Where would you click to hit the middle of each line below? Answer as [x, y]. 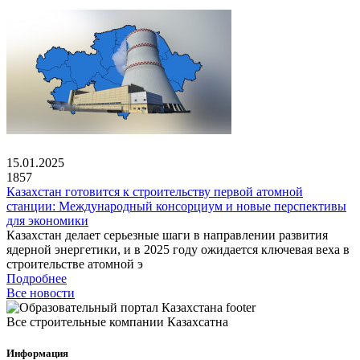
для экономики [47, 220]
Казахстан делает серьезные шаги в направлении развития [167, 235]
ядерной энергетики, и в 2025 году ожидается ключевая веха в [178, 249]
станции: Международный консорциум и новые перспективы [176, 206]
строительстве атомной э [75, 264]
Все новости [41, 292]
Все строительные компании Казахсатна [117, 321]
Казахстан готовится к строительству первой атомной [155, 191]
